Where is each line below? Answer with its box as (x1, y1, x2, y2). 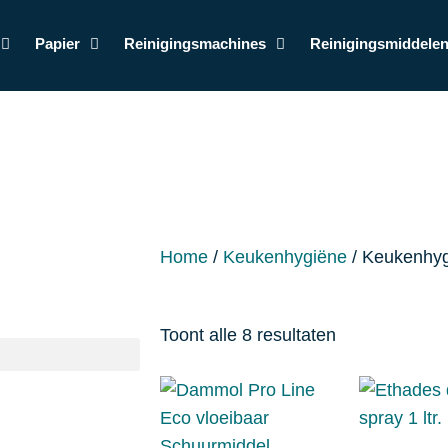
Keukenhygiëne (223, 247, 347, 267)
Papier (34, 35, 80, 52)
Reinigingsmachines (123, 35, 266, 52)
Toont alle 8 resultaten (160, 325, 336, 345)
